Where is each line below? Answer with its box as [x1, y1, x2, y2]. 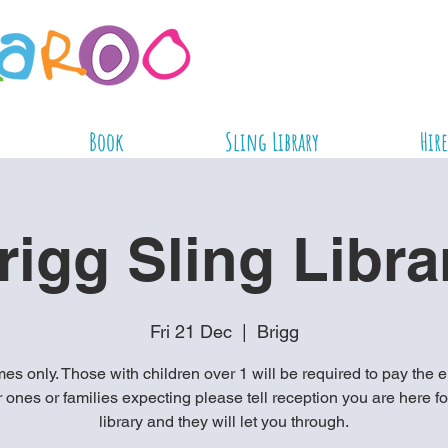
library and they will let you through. [99, 412, 349, 432]
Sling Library [225, 126, 319, 157]
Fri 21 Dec [149, 321, 232, 343]
